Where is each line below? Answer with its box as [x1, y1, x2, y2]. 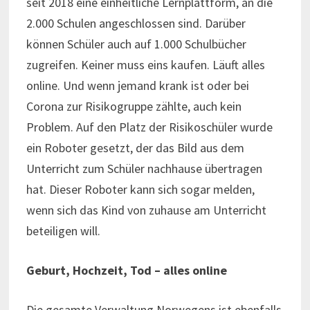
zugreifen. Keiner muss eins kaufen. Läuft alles [26, 56, 265, 73]
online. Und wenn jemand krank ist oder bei [26, 77, 249, 93]
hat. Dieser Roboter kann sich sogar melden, [26, 181, 255, 197]
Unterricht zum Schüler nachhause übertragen [26, 160, 262, 176]
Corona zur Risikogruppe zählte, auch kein [26, 98, 241, 114]
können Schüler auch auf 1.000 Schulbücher [26, 35, 246, 52]
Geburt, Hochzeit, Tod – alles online [26, 262, 227, 278]
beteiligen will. [26, 222, 100, 239]
